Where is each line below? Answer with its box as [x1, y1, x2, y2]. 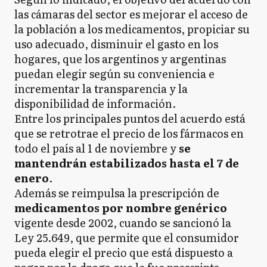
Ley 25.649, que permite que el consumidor [14, 229, 239, 246]
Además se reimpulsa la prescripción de [14, 185, 219, 201]
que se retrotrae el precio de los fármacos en [14, 125, 244, 141]
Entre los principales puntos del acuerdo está [14, 110, 246, 126]
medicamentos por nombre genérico [14, 200, 227, 216]
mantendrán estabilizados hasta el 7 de [14, 155, 239, 171]
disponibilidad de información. [14, 95, 176, 111]
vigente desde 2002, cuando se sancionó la [14, 215, 231, 231]
